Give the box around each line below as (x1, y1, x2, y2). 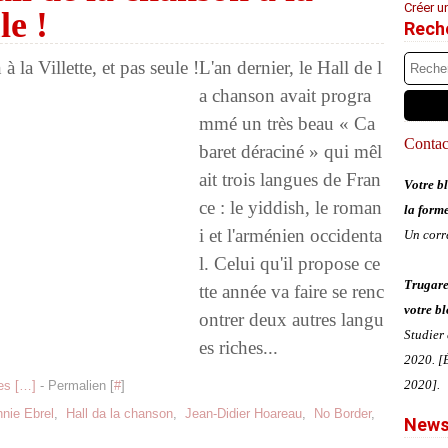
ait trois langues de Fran (199, 169, 381, 190)
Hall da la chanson (66, 406, 173, 421)
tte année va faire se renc (199, 281, 384, 302)
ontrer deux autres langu (199, 309, 384, 330)
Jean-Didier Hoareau (185, 406, 302, 421)
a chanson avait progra (199, 85, 371, 106)
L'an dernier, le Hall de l (199, 57, 382, 78)
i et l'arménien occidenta (199, 225, 382, 246)
